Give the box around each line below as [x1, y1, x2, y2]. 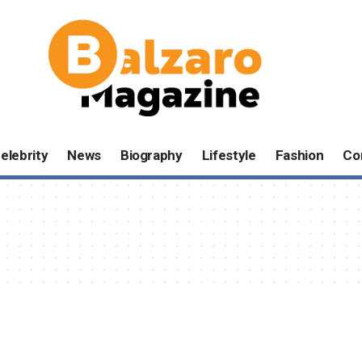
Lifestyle [201, 147, 256, 164]
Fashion [275, 147, 324, 164]
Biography [120, 147, 183, 164]
